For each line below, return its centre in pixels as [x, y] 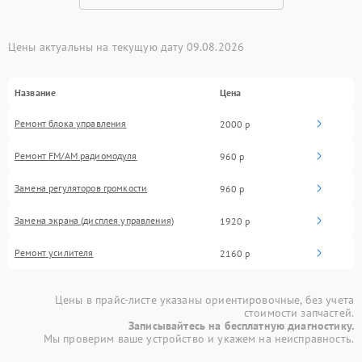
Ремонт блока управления [71, 124]
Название [36, 93]
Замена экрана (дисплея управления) [95, 221]
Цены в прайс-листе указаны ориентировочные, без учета [204, 300]
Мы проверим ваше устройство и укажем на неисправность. [198, 339]
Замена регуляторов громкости [81, 188]
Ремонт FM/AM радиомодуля [76, 156]
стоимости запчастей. [299, 313]
